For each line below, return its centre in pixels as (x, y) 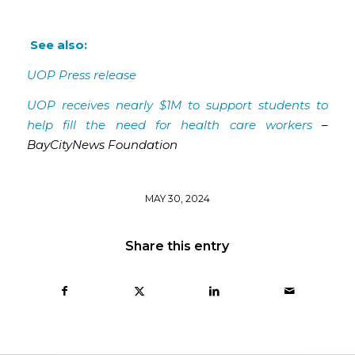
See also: (57, 45)
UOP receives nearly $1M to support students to (177, 105)
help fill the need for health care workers (170, 124)
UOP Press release (81, 74)
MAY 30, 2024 (177, 198)
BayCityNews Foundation (102, 144)
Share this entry (177, 246)
